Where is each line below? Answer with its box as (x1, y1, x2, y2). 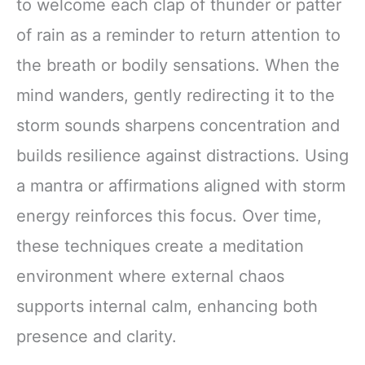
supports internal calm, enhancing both (16, 297, 318, 317)
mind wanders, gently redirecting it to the (16, 86, 335, 106)
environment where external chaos (16, 266, 284, 287)
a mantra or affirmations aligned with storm (16, 176, 345, 196)
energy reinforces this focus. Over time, (16, 206, 322, 226)
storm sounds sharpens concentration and (16, 116, 340, 136)
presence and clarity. (16, 327, 177, 347)
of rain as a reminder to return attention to (16, 25, 341, 46)
